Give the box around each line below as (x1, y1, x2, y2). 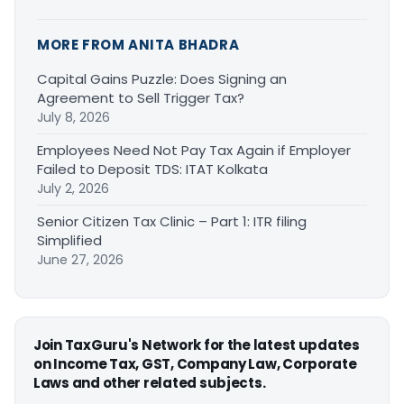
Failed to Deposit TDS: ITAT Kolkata (37, 159, 268, 179)
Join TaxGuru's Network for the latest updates (33, 335, 360, 354)
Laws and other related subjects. (33, 372, 266, 392)
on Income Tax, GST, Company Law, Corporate (33, 353, 357, 373)
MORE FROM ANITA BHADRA (37, 34, 240, 54)
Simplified (37, 230, 102, 250)
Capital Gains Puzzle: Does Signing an (37, 69, 287, 88)
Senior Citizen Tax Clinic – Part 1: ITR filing (37, 211, 307, 231)
